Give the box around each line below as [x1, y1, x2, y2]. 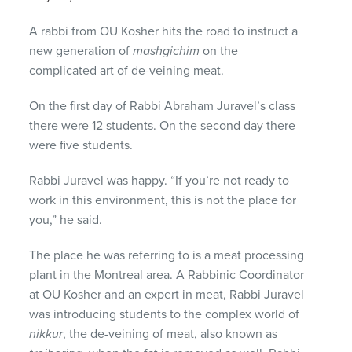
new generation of [29, 42, 134, 59]
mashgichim [133, 42, 200, 59]
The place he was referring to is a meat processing [29, 247, 305, 263]
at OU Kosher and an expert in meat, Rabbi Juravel [29, 286, 305, 302]
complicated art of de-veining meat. [29, 62, 225, 79]
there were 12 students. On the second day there [29, 117, 296, 134]
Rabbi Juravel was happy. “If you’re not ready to [29, 172, 290, 189]
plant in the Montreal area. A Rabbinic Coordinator [29, 266, 305, 283]
